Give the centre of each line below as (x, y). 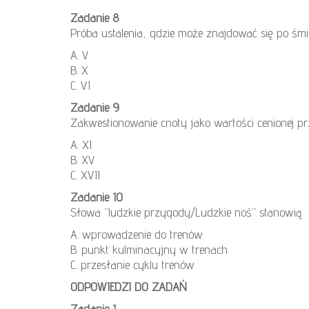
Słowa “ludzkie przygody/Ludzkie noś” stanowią (186, 212)
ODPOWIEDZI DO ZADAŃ (128, 287)
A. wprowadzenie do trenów (137, 235)
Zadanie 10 (97, 197)
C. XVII (85, 175)
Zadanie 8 (94, 18)
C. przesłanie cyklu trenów (132, 265)
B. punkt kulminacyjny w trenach (149, 250)
